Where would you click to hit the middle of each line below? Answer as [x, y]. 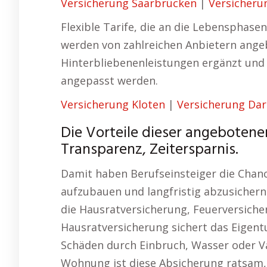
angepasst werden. [109, 80]
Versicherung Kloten [113, 104]
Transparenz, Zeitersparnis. [150, 150]
